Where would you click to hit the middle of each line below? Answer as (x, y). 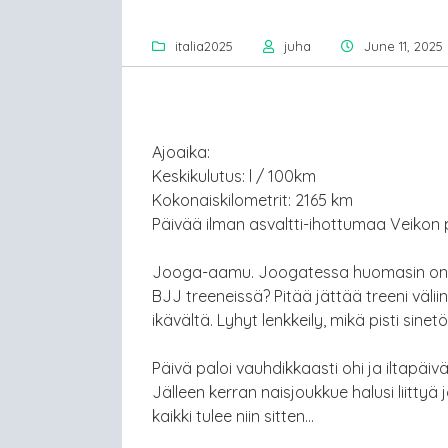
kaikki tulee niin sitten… (233, 415)
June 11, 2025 (403, 45)
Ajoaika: (181, 151)
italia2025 (204, 45)
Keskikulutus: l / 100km (234, 175)
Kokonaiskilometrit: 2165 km (252, 199)
